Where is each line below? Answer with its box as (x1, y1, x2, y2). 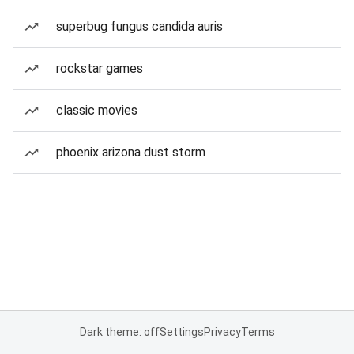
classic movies (56, 103, 137, 118)
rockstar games (56, 61, 143, 76)
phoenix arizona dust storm (56, 145, 205, 160)
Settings (159, 326, 204, 338)
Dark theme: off (79, 326, 160, 338)
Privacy (203, 326, 241, 338)
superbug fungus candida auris (56, 19, 223, 34)
